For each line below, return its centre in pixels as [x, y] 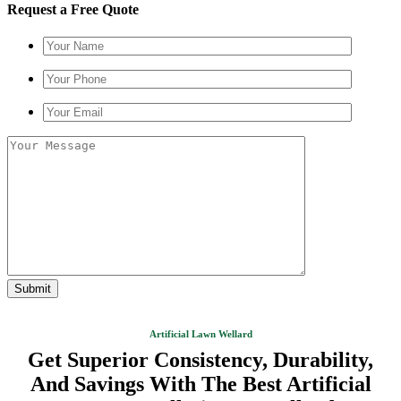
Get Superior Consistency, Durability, [200, 360]
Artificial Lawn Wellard [200, 334]
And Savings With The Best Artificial [200, 384]
